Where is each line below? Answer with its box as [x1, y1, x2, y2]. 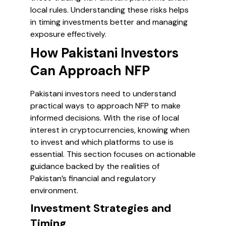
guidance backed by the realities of [30, 161, 159, 172]
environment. [30, 185, 78, 196]
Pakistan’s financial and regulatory [30, 173, 156, 184]
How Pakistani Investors [30, 44, 179, 62]
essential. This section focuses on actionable [30, 149, 196, 159]
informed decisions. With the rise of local [30, 112, 179, 123]
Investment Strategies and [30, 201, 171, 215]
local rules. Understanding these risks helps [30, 5, 189, 15]
